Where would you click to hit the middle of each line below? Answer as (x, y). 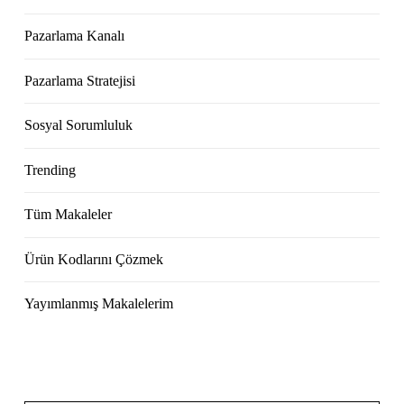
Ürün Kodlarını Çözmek (94, 259)
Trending (50, 170)
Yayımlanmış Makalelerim (99, 304)
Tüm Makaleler (69, 215)
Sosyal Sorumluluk (79, 125)
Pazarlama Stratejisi (80, 80)
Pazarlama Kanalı (75, 36)
